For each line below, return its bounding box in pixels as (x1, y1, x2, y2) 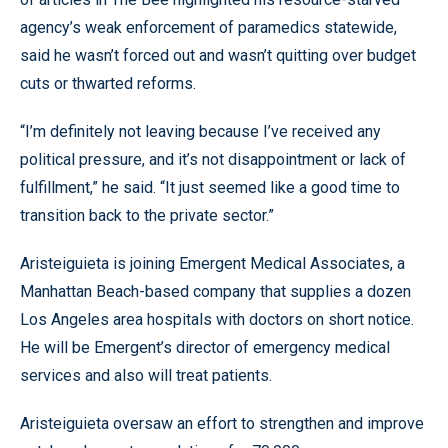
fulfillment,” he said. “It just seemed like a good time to (20, 178, 400, 197)
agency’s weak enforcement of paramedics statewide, (20, 18, 397, 37)
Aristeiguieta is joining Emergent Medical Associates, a (20, 254, 405, 273)
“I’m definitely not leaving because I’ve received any (20, 122, 381, 141)
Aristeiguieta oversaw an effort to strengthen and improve (20, 414, 424, 433)
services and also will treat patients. (20, 366, 272, 385)
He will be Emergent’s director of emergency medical (20, 338, 390, 357)
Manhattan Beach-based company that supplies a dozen (20, 282, 411, 301)
